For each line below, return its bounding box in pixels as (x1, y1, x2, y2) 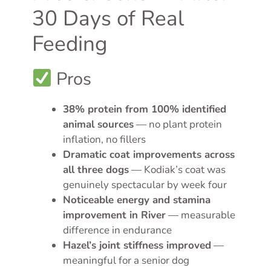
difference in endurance (63, 223, 172, 238)
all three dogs (63, 163, 129, 177)
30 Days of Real (32, 4, 184, 33)
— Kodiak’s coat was (129, 163, 226, 177)
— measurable (166, 208, 235, 223)
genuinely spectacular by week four (63, 178, 227, 192)
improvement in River (63, 208, 166, 223)
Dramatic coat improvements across (63, 148, 235, 162)
